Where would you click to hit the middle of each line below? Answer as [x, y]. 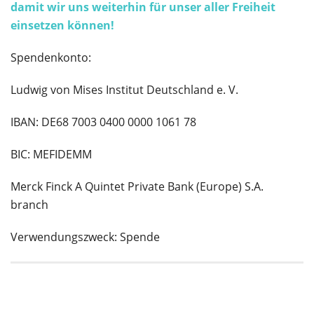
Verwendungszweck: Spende [85, 237]
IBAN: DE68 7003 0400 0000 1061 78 [103, 122]
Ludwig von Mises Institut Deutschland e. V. [124, 90]
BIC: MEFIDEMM [51, 154]
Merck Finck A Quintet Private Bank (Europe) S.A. [137, 186]
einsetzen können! [62, 25]
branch [29, 205]
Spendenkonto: [51, 57]
